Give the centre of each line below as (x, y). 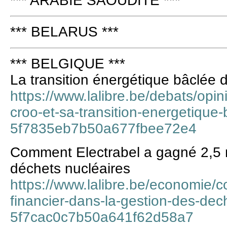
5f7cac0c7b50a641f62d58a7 (102, 217)
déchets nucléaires (70, 168)
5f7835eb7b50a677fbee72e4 (103, 129)
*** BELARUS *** (64, 32)
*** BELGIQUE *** (68, 64)
